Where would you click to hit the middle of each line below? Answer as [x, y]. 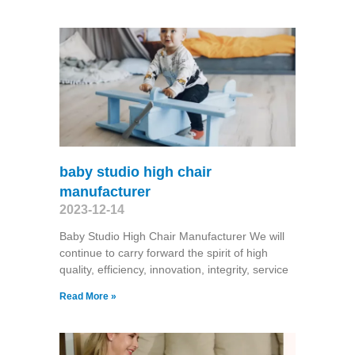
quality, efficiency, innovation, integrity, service [174, 269]
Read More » [88, 296]
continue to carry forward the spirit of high [163, 252]
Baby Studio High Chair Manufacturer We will [172, 236]
